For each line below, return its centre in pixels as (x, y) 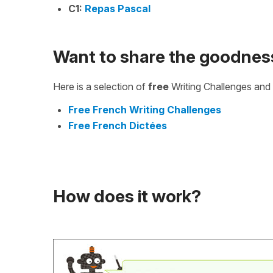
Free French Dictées (118, 125)
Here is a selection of (101, 86)
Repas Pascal (118, 8)
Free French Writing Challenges (145, 109)
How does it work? (127, 197)
